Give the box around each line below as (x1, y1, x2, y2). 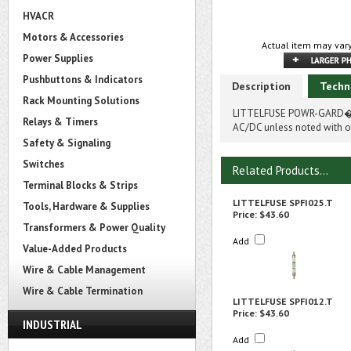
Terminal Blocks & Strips (23, 179, 138, 192)
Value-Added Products (23, 242, 127, 255)
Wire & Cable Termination (23, 284, 143, 298)
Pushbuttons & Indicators (23, 73, 143, 86)
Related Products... (233, 163, 328, 178)
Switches (23, 157, 64, 171)
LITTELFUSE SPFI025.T (233, 197, 333, 208)
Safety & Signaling (23, 136, 110, 150)
